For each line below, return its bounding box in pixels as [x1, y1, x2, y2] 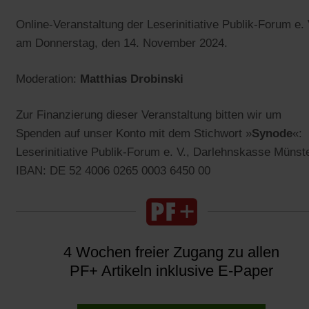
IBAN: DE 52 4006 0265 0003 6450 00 [16, 163, 210, 177]
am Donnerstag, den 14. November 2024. [16, 36, 228, 50]
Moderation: [16, 72, 80, 86]
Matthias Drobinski [80, 72, 183, 86]
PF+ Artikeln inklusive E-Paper [70, 261, 273, 279]
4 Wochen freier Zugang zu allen [63, 243, 279, 261]
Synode [252, 126, 292, 140]
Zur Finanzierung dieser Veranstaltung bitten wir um [16, 108, 281, 121]
